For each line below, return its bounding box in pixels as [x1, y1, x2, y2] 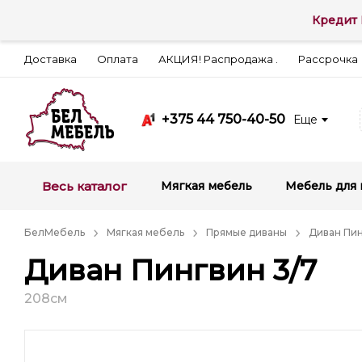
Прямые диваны [206, 226, 287, 238]
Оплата [97, 52, 138, 65]
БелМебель [24, 226, 85, 238]
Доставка [24, 52, 77, 65]
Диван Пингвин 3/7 [24, 252, 317, 288]
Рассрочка [298, 52, 358, 65]
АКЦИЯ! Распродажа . [158, 52, 278, 65]
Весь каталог [42, 178, 127, 194]
